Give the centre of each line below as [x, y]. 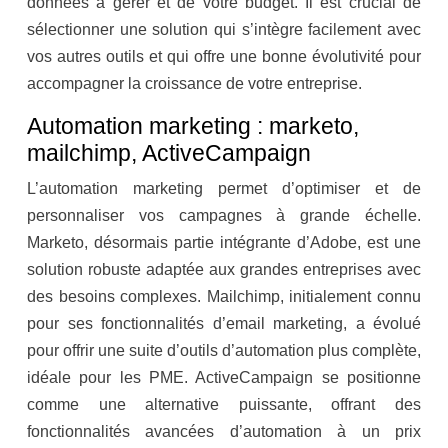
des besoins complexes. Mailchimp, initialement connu [224, 297]
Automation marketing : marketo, [193, 126]
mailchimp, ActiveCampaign [169, 153]
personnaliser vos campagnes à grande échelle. [224, 216]
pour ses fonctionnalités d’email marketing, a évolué [224, 324]
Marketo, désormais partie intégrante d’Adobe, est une [224, 243]
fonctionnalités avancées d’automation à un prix [224, 432]
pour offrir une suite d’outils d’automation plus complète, [224, 351]
